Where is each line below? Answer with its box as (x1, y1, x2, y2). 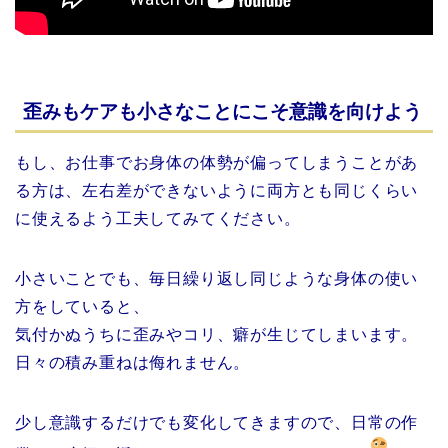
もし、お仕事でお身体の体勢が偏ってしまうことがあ (15, 154, 419, 172)
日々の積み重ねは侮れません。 (15, 354, 251, 372)
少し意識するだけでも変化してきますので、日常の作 (15, 414, 419, 432)
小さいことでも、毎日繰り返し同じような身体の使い (15, 270, 419, 288)
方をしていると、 (15, 298, 150, 316)
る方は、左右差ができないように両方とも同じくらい (15, 182, 419, 200)
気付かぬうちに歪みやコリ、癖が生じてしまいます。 (15, 326, 419, 344)
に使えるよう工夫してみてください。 (15, 210, 301, 228)
